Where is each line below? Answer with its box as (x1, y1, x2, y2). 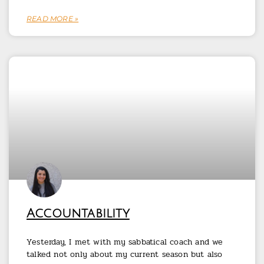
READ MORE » (27, 14, 79, 24)
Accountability (27, 207, 130, 221)
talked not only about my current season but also (27, 248, 223, 261)
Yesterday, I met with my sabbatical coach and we (27, 236, 223, 249)
